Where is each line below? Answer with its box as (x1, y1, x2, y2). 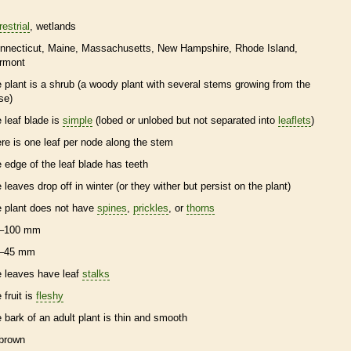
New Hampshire (157, 42, 229, 54)
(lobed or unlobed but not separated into (92, 114, 278, 126)
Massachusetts (81, 42, 151, 54)
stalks (82, 267, 110, 280)
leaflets (278, 114, 311, 126)
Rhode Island (235, 42, 295, 54)
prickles (133, 201, 168, 214)
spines (97, 201, 127, 214)
